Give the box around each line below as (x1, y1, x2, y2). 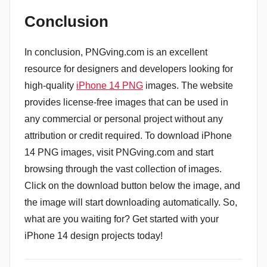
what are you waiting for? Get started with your (24, 213, 219, 224)
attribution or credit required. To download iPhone (24, 130, 232, 141)
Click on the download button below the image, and (24, 180, 240, 191)
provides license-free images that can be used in (24, 97, 228, 107)
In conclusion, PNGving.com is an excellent (24, 46, 207, 57)
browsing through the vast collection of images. (24, 163, 222, 174)
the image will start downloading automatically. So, (24, 197, 237, 207)
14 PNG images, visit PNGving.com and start (24, 147, 213, 157)
